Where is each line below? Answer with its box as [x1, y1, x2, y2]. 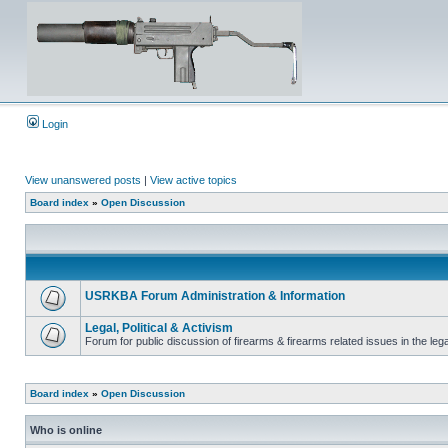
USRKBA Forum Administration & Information [85, 289, 345, 303]
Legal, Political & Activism [85, 321, 233, 335]
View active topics [150, 174, 237, 186]
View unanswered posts [25, 174, 141, 186]
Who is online [30, 424, 102, 436]
